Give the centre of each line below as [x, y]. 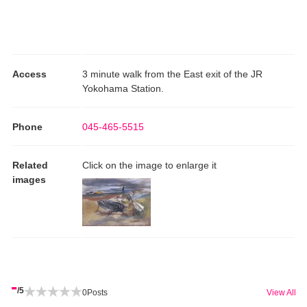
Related [30, 165]
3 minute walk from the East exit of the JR [172, 74]
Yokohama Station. [123, 88]
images [29, 179]
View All [281, 292]
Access [29, 74]
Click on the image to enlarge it [149, 165]
